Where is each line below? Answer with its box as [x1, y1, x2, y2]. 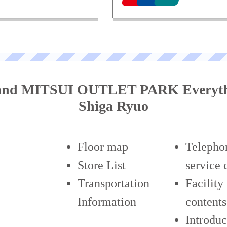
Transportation [77, 177, 149, 190]
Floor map [77, 140, 128, 154]
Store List [77, 159, 126, 172]
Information [77, 195, 136, 208]
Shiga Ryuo [79, 98, 148, 114]
